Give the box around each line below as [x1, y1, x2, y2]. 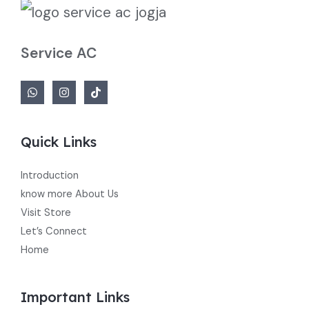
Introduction [21, 169, 79, 182]
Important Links [21, 288, 130, 306]
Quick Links [21, 132, 97, 150]
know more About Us [21, 188, 119, 201]
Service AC [21, 43, 97, 63]
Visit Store [21, 206, 71, 219]
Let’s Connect [21, 225, 87, 238]
